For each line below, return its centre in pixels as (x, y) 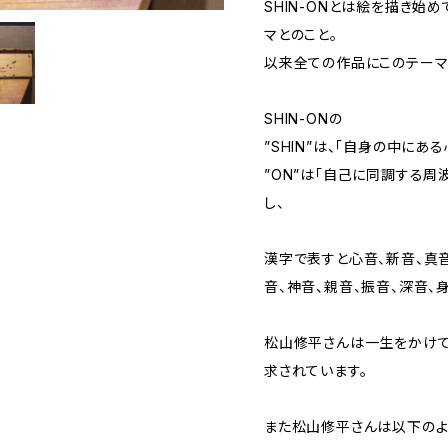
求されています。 (316, 370)
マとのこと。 (301, 34)
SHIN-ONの (303, 118)
